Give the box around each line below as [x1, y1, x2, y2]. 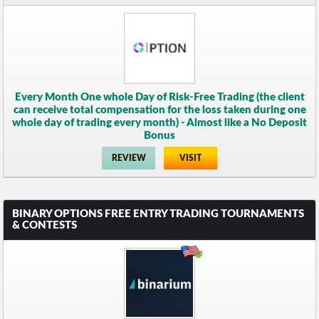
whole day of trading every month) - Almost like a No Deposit [12, 117, 307, 128]
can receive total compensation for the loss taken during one [13, 104, 306, 115]
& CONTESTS [12, 219, 78, 231]
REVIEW [111, 153, 146, 162]
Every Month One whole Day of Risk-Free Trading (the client [14, 91, 305, 103]
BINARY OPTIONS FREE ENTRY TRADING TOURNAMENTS [12, 208, 305, 219]
